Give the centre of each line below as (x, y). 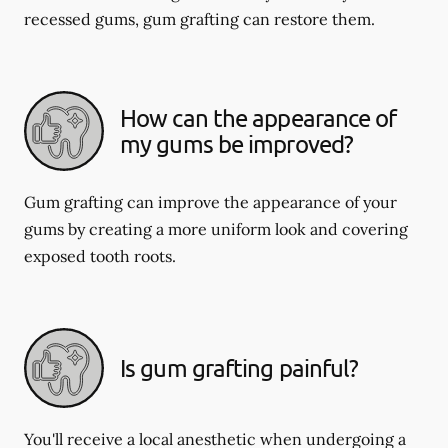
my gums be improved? (237, 143)
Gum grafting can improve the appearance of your (210, 202)
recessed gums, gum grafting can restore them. (199, 19)
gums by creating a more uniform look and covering (216, 229)
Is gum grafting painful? (239, 367)
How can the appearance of (258, 117)
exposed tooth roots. (100, 256)
